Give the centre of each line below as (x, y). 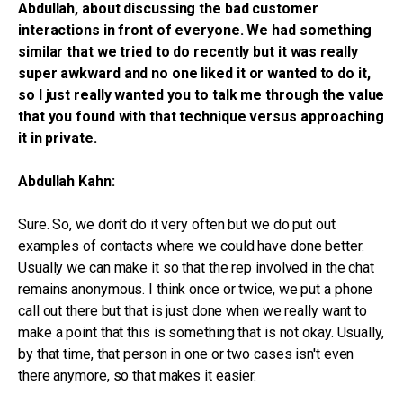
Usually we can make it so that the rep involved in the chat (197, 268)
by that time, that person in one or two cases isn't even (186, 354)
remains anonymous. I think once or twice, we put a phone (196, 289)
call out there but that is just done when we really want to (193, 311)
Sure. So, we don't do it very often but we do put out (177, 224)
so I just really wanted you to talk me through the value (201, 95)
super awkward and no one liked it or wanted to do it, (194, 73)
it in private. (58, 138)
